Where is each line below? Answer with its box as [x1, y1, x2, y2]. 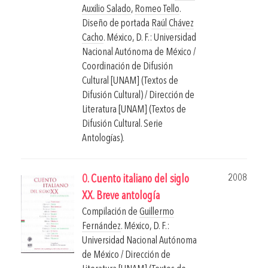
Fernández [82, 221, 121, 232]
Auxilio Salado [82, 4, 131, 15]
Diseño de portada [82, 19, 151, 29]
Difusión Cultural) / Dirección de [82, 90, 194, 101]
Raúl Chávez [151, 19, 194, 29]
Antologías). [82, 133, 124, 144]
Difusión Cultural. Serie [82, 119, 163, 130]
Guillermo [139, 207, 174, 218]
